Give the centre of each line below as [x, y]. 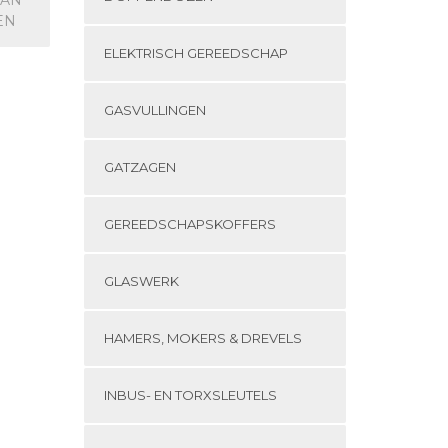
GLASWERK [141, 281]
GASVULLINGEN [154, 110]
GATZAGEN [139, 167]
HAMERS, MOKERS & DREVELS [202, 338]
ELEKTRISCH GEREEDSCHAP [195, 53]
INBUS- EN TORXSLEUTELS [190, 395]
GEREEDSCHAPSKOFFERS [189, 224]
